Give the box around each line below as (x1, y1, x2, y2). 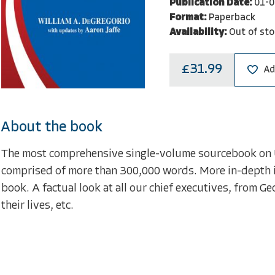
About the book (1, 120, 103, 135)
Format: (169, 12, 206, 23)
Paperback (208, 12, 255, 23)
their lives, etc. (1, 199, 74, 212)
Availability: (169, 27, 227, 37)
